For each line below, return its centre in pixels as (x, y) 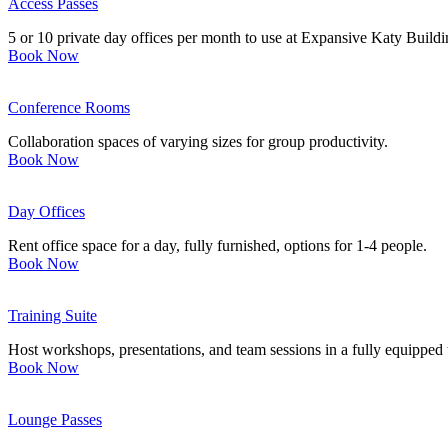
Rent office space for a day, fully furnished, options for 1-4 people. (217, 246)
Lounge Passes (55, 420)
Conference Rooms (69, 108)
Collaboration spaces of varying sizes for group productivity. (198, 142)
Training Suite (52, 316)
